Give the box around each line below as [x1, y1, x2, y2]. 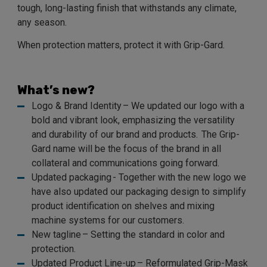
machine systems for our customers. [32, 215, 184, 226]
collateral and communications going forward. [32, 157, 219, 169]
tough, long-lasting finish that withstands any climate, [17, 2, 237, 14]
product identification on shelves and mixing [32, 200, 215, 212]
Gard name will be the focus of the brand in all [32, 143, 221, 155]
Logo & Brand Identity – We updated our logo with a [32, 100, 244, 112]
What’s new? [17, 83, 96, 98]
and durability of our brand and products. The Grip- [32, 129, 240, 141]
